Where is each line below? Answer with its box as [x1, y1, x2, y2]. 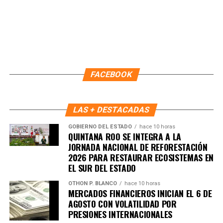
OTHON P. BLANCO [68, 180, 117, 187]
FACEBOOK [90, 69, 134, 79]
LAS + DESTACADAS [72, 105, 151, 114]
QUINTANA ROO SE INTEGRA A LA [68, 129, 182, 143]
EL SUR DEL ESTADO [68, 161, 136, 174]
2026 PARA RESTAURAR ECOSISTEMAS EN [68, 150, 214, 164]
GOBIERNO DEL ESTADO [68, 123, 132, 130]
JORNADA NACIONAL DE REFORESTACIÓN [68, 140, 208, 153]
